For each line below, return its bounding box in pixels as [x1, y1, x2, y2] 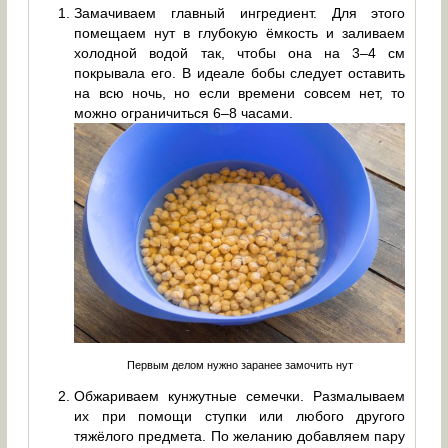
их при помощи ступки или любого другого [74, 407, 406, 424]
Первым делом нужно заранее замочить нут [126, 358, 353, 371]
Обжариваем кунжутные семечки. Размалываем [74, 387, 406, 404]
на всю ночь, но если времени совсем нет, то [74, 84, 406, 101]
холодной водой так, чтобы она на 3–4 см [74, 44, 406, 61]
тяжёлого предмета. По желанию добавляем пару [74, 427, 406, 444]
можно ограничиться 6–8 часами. [74, 104, 294, 121]
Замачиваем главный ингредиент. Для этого [74, 4, 406, 21]
